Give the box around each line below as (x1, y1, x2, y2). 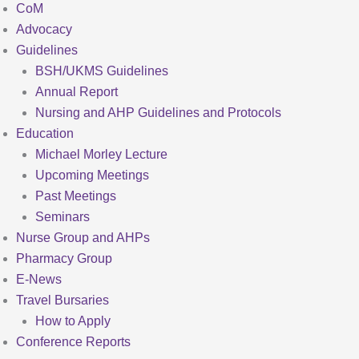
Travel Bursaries (16, 293, 109, 307)
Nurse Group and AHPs (16, 231, 150, 244)
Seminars (35, 210, 90, 224)
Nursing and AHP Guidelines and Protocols (35, 106, 281, 119)
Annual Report (35, 85, 118, 99)
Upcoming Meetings (35, 168, 149, 182)
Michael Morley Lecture (35, 147, 167, 161)
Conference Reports (16, 335, 131, 349)
